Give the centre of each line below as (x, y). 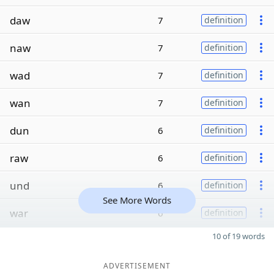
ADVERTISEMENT (137, 266)
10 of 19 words (239, 236)
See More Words (137, 200)
